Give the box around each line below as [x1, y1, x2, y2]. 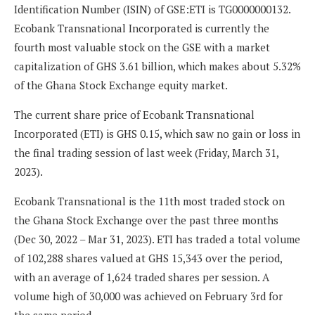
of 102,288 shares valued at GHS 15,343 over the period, [14, 251, 282, 266]
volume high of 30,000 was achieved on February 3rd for [14, 289, 283, 304]
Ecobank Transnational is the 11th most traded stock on [14, 194, 285, 209]
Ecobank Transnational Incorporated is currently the [14, 21, 269, 36]
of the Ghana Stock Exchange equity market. [14, 78, 228, 93]
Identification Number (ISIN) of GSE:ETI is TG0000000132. [14, 2, 290, 17]
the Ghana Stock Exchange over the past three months [14, 213, 278, 228]
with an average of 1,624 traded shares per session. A [14, 270, 269, 285]
